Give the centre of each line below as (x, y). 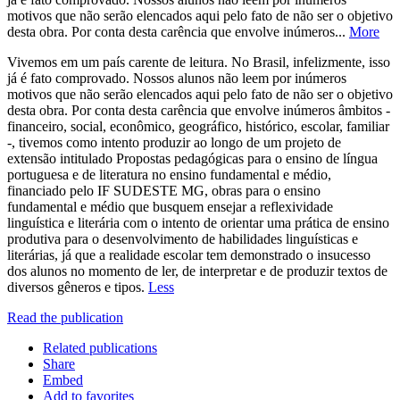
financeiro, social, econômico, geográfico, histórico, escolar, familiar (198, 126)
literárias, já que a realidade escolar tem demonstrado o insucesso (189, 254)
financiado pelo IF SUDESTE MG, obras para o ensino (164, 190)
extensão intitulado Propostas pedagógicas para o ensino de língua (192, 158)
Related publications (100, 347)
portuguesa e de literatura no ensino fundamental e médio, (169, 174)
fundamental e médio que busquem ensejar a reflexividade (170, 206)
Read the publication (65, 317)
